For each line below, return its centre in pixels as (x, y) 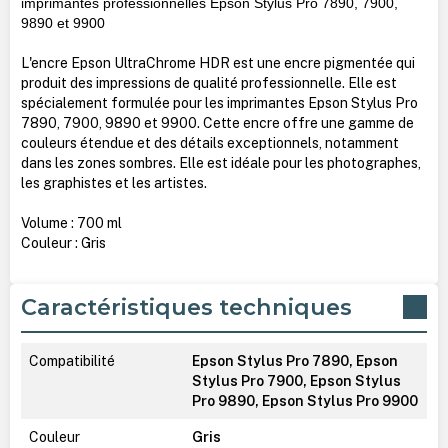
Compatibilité (71, 360)
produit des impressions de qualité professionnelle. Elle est (208, 82)
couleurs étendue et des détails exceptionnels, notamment (209, 142)
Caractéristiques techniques (186, 307)
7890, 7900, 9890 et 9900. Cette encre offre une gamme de (217, 122)
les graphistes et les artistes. (113, 182)
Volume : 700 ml (71, 222)
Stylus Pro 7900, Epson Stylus (296, 380)
